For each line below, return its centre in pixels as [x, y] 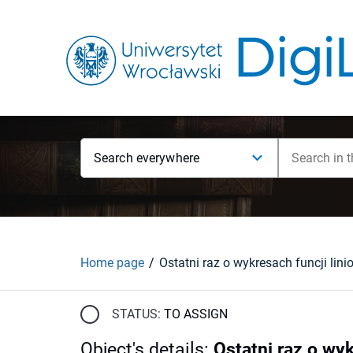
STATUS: [136, 314]
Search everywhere [147, 158]
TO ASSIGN [196, 314]
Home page [112, 262]
